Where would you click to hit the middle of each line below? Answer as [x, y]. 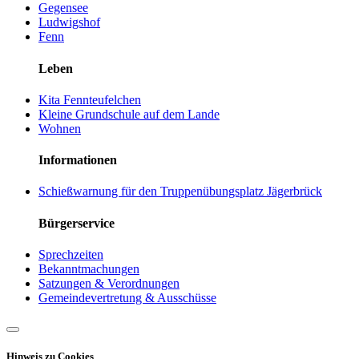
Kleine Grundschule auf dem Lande [129, 114]
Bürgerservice [77, 223]
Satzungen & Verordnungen [109, 283]
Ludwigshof [69, 22]
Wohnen [60, 128]
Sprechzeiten [71, 254]
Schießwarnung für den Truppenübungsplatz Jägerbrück [180, 192]
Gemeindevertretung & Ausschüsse [127, 297]
